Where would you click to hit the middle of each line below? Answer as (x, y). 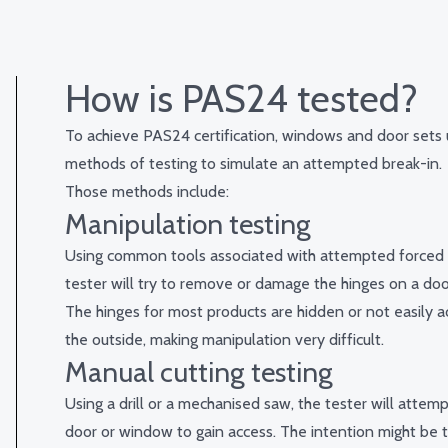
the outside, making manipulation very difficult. (224, 340)
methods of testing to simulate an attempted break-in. (253, 164)
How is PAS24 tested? (241, 99)
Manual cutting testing (199, 372)
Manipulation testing (188, 224)
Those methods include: (147, 192)
